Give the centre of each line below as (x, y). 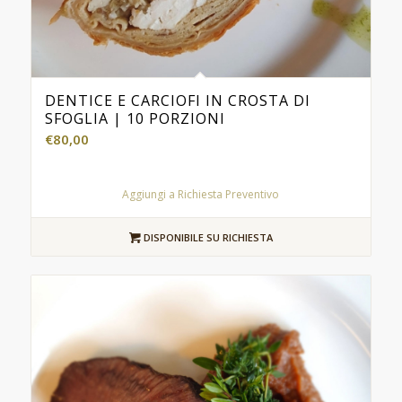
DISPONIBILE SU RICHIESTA (206, 237)
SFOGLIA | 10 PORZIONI (135, 118)
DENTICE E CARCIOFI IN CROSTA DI (177, 100)
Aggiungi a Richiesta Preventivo (201, 194)
